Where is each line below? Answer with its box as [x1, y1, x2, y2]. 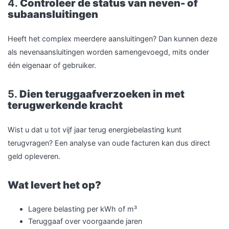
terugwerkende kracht [8, 99, 123, 111]
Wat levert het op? [8, 179, 101, 191]
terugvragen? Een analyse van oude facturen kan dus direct [8, 139, 210, 147]
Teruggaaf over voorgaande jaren [28, 217, 142, 225]
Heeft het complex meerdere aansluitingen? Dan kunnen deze [8, 34, 217, 43]
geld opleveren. [8, 152, 60, 161]
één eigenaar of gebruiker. [8, 61, 96, 70]
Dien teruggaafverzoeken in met [19, 88, 185, 100]
